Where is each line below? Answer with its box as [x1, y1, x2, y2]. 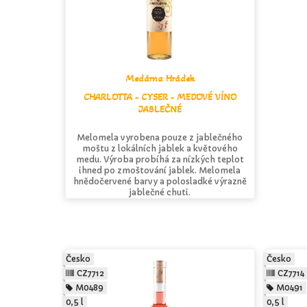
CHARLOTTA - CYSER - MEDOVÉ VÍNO [83, 91, 236, 103]
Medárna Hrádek [125, 73, 195, 85]
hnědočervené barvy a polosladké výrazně [73, 176, 247, 187]
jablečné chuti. [129, 187, 191, 198]
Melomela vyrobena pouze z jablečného [77, 132, 243, 143]
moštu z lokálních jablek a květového [82, 143, 238, 154]
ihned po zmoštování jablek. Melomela [79, 165, 241, 176]
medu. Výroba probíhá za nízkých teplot [75, 154, 244, 165]
